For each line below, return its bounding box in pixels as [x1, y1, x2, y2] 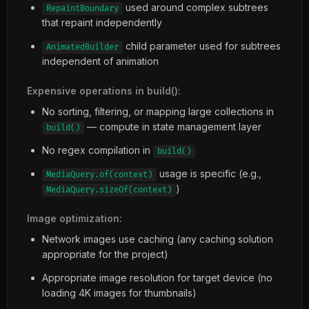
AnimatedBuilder [46, 42, 119, 52]
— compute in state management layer [84, 121, 261, 132]
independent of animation [42, 55, 159, 67]
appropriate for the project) [42, 248, 168, 260]
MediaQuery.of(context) [46, 170, 152, 180]
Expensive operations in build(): [27, 85, 181, 97]
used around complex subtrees [123, 1, 268, 13]
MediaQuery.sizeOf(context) [46, 185, 172, 195]
